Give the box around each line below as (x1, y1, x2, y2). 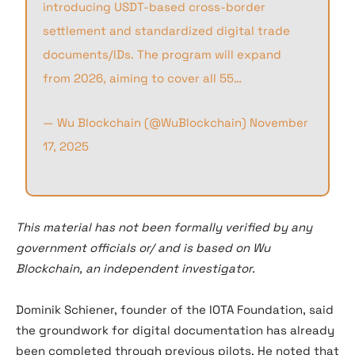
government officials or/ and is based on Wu (16, 240, 270, 255)
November (250, 115, 309, 130)
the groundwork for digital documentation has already (16, 323, 334, 338)
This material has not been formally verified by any (16, 219, 312, 235)
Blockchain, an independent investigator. (16, 261, 255, 276)
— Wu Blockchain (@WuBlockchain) (43, 115, 250, 130)
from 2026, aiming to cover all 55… (43, 71, 242, 86)
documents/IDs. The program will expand (43, 47, 282, 62)
